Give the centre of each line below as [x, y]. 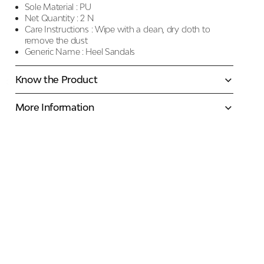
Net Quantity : [51, 18]
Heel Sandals [110, 52]
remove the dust [56, 40]
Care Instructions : [59, 29]
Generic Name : [54, 52]
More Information [55, 107]
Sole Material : [51, 7]
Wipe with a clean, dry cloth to [153, 29]
